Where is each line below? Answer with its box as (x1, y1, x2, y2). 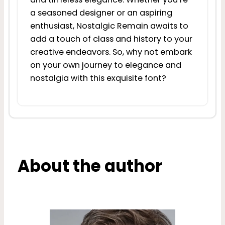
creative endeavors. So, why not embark (30, 46, 192, 58)
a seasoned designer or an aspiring (30, 7, 172, 19)
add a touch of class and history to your (30, 33, 192, 45)
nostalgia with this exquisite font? (30, 72, 166, 84)
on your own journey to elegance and (30, 59, 181, 71)
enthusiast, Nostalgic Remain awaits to (30, 20, 188, 32)
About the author (17, 154, 162, 177)
